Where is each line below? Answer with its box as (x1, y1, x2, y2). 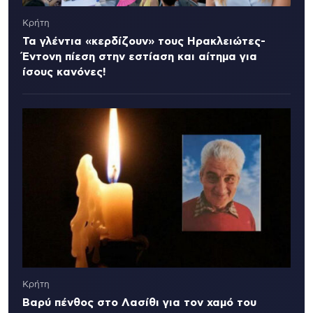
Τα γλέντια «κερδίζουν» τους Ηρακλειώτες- (22, 36, 265, 48)
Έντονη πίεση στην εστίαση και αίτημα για (22, 51, 257, 63)
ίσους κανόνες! (22, 66, 106, 78)
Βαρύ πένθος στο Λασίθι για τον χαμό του (22, 297, 256, 309)
